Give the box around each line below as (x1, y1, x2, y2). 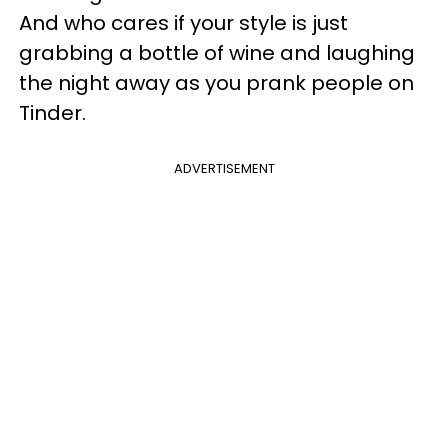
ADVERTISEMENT (173, 159, 275, 178)
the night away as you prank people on (19, 69, 414, 97)
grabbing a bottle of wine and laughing (19, 39, 415, 67)
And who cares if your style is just (19, 9, 348, 37)
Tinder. (19, 99, 86, 127)
